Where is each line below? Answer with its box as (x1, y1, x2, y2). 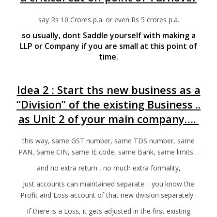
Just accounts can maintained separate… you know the (23, 179, 194, 188)
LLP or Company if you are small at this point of (20, 40, 197, 51)
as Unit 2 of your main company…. (18, 111, 199, 126)
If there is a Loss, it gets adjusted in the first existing (27, 206, 190, 216)
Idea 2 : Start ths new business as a (16, 82, 201, 97)
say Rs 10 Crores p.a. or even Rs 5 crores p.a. (38, 15, 179, 24)
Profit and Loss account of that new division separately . (20, 190, 197, 200)
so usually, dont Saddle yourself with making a (21, 30, 196, 41)
